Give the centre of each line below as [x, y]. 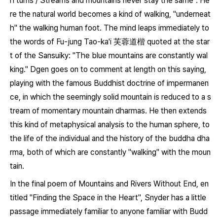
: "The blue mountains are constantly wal [138, 55]
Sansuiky [53, 55]
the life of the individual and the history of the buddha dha [110, 138]
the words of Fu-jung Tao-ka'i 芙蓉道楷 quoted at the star [110, 42]
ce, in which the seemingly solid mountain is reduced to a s [110, 97]
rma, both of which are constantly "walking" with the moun [110, 152]
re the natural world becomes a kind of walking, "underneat [110, 14]
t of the [24, 55]
